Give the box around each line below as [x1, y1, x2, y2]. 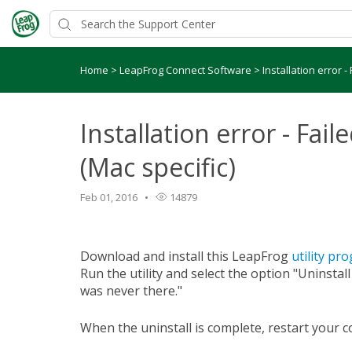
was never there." [80, 282, 185, 299]
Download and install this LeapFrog [80, 247, 291, 265]
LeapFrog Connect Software [119, 63, 254, 77]
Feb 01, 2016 [80, 190, 137, 204]
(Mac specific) [80, 150, 236, 184]
